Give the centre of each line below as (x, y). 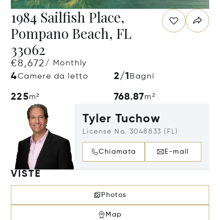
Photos (114, 195)
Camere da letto (53, 77)
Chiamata (118, 152)
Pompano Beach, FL (71, 33)
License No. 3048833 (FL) (130, 132)
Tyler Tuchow (121, 119)
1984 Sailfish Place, (68, 17)
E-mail (177, 152)
